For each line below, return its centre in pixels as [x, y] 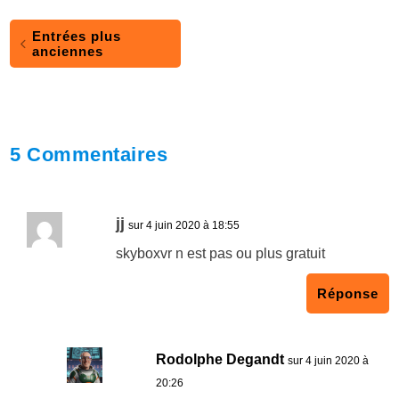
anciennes [68, 52]
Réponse [347, 294]
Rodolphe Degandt [220, 360]
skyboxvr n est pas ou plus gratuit [221, 254]
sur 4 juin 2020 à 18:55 [184, 226]
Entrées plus [77, 37]
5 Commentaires [89, 155]
